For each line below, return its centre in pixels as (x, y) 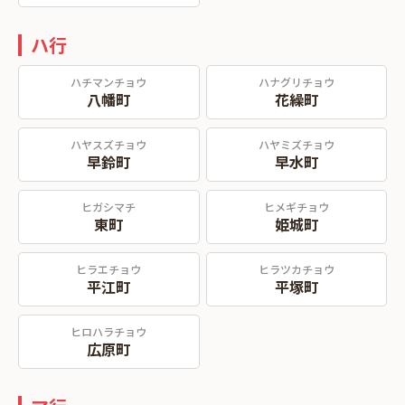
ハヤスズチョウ (109, 144)
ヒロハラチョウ (109, 331)
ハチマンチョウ (109, 82)
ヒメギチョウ (296, 207)
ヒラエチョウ (109, 269)
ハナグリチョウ (296, 82)
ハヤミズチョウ (296, 144)
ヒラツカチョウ (296, 269)
